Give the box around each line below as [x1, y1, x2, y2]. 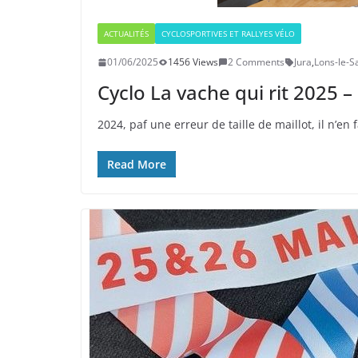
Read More [107, 157, 166, 173]
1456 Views [168, 55, 218, 70]
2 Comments [228, 55, 284, 70]
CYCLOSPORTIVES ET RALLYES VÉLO [161, 28, 295, 40]
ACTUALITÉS [104, 28, 149, 40]
